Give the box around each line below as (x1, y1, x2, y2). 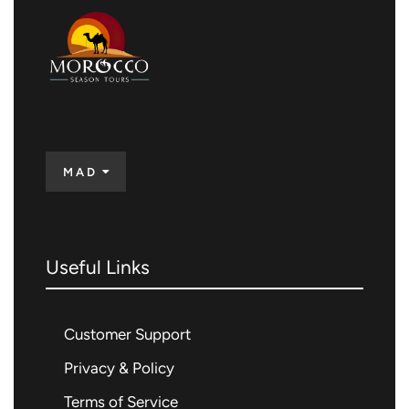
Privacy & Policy (64, 359, 174, 378)
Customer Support (64, 325, 191, 344)
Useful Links (46, 256, 150, 279)
